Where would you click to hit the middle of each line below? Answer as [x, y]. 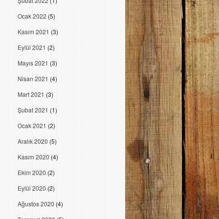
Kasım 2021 [33, 32]
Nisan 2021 [33, 78]
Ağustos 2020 [36, 204]
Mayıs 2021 [33, 63]
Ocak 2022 [32, 16]
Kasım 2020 [33, 157]
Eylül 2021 [32, 47]
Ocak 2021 [32, 125]
